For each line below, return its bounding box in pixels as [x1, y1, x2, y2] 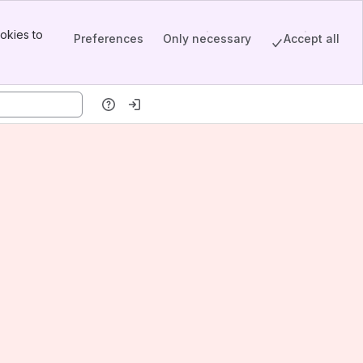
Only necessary [163, 31, 251, 45]
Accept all [284, 31, 340, 45]
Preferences [74, 31, 143, 45]
